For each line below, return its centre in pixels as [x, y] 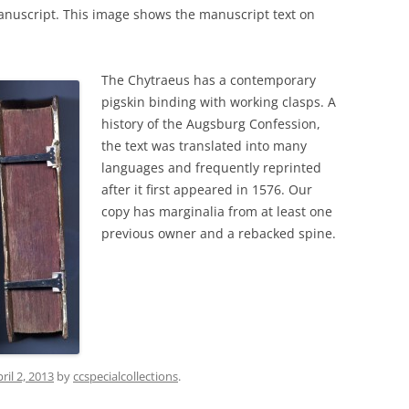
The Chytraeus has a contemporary [209, 80]
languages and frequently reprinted [211, 168]
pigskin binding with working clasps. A [219, 102]
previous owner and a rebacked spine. [219, 233]
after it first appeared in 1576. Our [207, 189]
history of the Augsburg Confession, [211, 124]
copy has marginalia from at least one [217, 211]
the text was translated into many [204, 146]
